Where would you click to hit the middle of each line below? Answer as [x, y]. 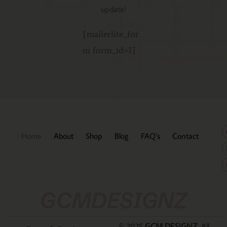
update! [113, 9]
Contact [185, 136]
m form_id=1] [109, 50]
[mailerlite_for [110, 34]
